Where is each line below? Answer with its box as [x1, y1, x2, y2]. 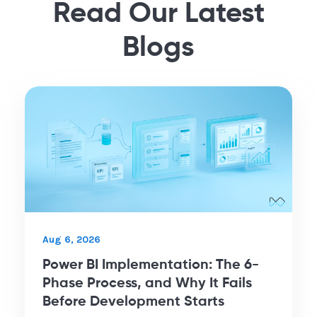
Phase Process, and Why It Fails [42, 276, 252, 291]
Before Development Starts [42, 294, 224, 309]
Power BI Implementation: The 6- [42, 258, 259, 272]
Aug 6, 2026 [42, 233, 100, 246]
